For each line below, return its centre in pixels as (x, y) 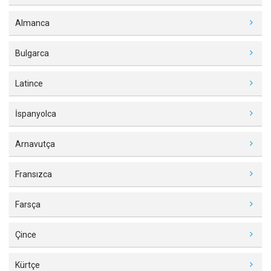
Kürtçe (28, 265)
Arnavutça (35, 144)
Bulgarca (32, 53)
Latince (29, 83)
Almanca (32, 23)
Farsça (28, 204)
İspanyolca (36, 113)
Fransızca (34, 174)
